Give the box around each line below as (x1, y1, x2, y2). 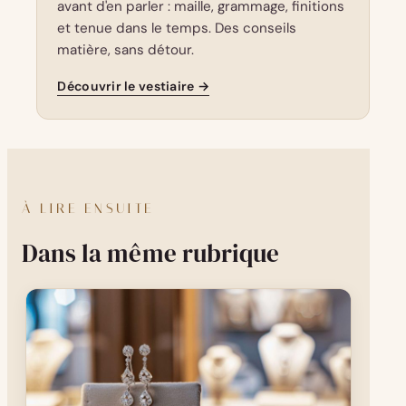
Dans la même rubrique (22, 237, 280, 271)
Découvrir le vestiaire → (57, 78, 210, 95)
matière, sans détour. (57, 40, 195, 59)
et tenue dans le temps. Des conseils (57, 18, 297, 37)
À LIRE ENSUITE (22, 199, 155, 217)
